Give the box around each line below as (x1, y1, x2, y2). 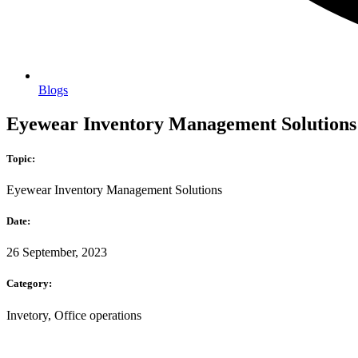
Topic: (6, 152, 35, 165)
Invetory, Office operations (6, 308, 141, 322)
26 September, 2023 (6, 245, 107, 260)
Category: (6, 277, 52, 290)
